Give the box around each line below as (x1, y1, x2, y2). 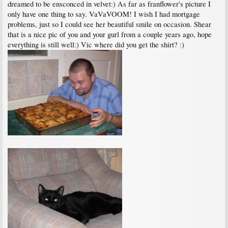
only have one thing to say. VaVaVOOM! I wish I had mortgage (8, 9, 200, 19)
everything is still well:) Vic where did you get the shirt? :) (8, 40, 184, 49)
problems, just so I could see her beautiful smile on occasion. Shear (8, 19, 211, 29)
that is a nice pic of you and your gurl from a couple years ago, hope (8, 30, 212, 39)
